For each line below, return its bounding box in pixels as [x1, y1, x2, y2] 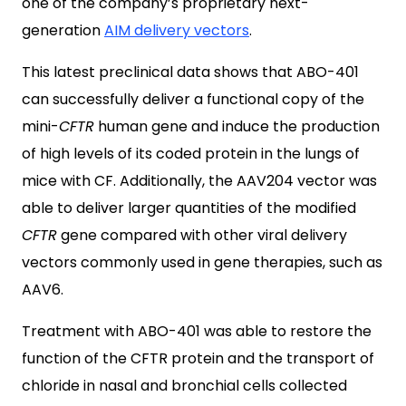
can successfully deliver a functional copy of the [22, 88, 364, 110]
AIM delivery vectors [104, 19, 249, 41]
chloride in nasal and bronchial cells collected [22, 374, 347, 396]
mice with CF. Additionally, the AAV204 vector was [22, 169, 377, 191]
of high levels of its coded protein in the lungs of [22, 142, 360, 164]
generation [22, 19, 104, 41]
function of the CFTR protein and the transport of [22, 347, 374, 369]
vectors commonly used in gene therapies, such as [22, 251, 382, 273]
